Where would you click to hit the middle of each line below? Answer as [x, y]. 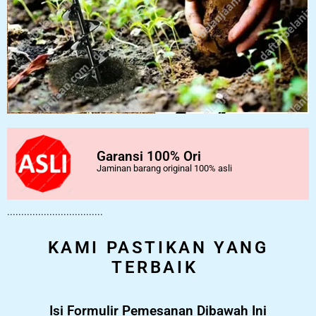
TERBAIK [155, 267]
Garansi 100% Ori [149, 156]
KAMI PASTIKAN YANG [158, 247]
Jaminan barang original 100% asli [164, 168]
